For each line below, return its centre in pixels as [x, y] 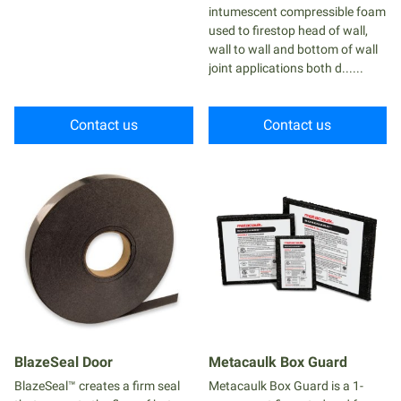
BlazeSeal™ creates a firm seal [97, 385]
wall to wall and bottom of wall [293, 49]
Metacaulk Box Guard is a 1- [286, 385]
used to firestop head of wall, [288, 30]
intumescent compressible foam [297, 12]
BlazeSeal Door [64, 362]
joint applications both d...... [286, 68]
